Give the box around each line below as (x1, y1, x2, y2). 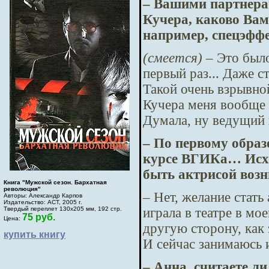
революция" (4, 186, 41, 192)
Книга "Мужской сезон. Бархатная (4, 179, 107, 186)
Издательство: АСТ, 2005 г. (4, 199, 82, 205)
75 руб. (22, 212, 55, 222)
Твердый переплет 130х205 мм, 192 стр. (4, 205, 122, 212)
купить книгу (4, 229, 65, 240)
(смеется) (143, 50, 206, 65)
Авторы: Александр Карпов (4, 192, 82, 199)
